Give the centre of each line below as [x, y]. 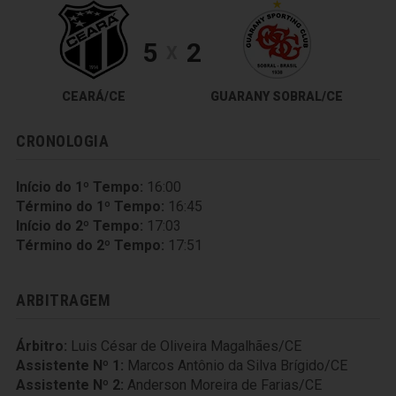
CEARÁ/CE [93, 96]
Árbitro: [42, 346]
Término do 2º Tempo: [90, 245]
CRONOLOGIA [63, 141]
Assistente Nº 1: [70, 366]
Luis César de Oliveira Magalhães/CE [186, 346]
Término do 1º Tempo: [90, 206]
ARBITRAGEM [64, 300]
